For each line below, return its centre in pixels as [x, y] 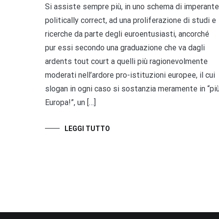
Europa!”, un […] [70, 102]
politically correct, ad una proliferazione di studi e [131, 20]
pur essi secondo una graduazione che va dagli [125, 47]
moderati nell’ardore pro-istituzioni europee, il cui [130, 75]
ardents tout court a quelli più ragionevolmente [126, 61]
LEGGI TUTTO [87, 128]
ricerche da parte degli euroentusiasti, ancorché [127, 34]
